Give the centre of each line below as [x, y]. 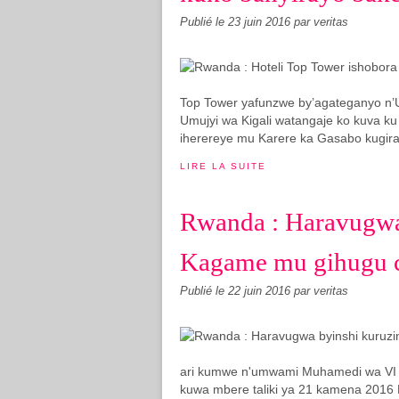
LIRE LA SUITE [223, 166]
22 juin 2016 [261, 291]
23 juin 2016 [261, 22]
